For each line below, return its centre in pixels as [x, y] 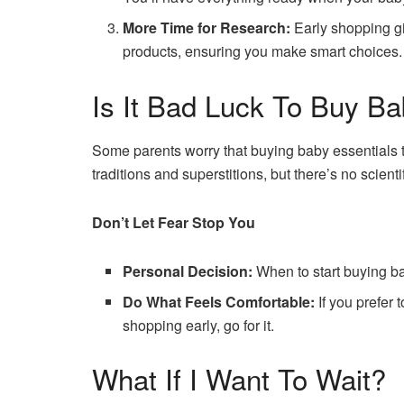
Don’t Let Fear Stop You [174, 222]
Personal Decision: [188, 271]
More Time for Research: [207, 27]
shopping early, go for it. [199, 325]
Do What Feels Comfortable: [219, 301]
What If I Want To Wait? [239, 379]
